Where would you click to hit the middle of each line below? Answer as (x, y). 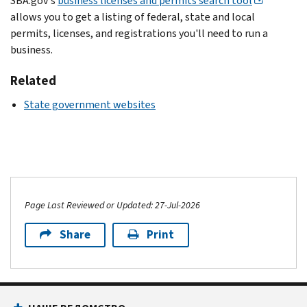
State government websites (90, 104)
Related (33, 80)
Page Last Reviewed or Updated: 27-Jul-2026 (112, 205)
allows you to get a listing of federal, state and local (133, 16)
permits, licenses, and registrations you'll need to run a (139, 33)
